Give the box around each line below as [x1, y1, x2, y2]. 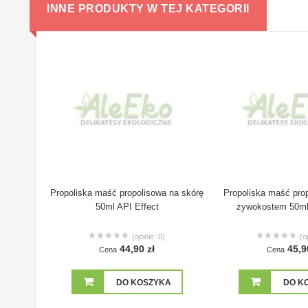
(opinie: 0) [132, 232, 166, 241]
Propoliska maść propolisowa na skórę [50, 188, 204, 199]
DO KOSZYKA [115, 278, 171, 288]
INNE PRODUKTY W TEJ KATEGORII [47, 3, 250, 15]
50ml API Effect [95, 201, 159, 212]
